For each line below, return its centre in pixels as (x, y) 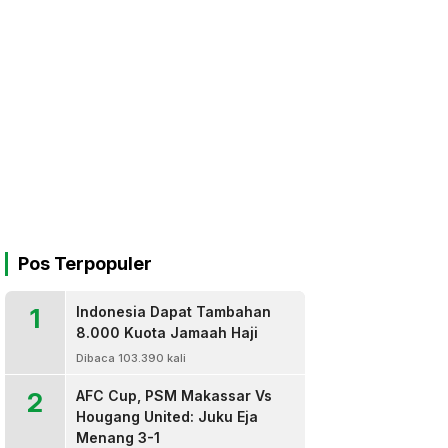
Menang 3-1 (118, 437)
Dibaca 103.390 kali (131, 358)
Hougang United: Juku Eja (167, 416)
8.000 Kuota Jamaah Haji (167, 332)
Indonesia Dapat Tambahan (173, 311)
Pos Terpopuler (85, 263)
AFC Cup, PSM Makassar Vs (174, 395)
